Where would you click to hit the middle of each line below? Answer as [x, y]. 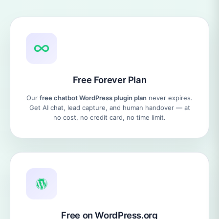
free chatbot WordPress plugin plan [93, 98]
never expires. [170, 98]
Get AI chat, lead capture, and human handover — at [109, 107]
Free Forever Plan [109, 79]
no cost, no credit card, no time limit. [109, 117]
